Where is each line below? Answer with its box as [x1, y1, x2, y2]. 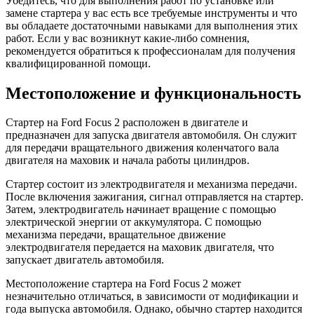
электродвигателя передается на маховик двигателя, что [6, 241, 274, 254]
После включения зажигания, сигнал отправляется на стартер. [6, 191, 303, 203]
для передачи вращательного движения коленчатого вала [6, 142, 279, 154]
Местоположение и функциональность [6, 83, 301, 102]
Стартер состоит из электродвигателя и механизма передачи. [6, 178, 297, 191]
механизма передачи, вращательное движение [6, 228, 226, 241]
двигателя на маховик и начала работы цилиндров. [6, 154, 250, 167]
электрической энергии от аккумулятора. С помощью [6, 216, 261, 228]
